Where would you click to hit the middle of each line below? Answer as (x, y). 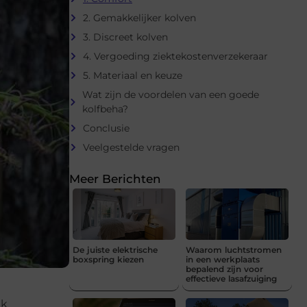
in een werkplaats (223, 259)
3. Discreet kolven (125, 37)
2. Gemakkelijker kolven (139, 17)
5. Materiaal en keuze (133, 75)
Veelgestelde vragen (131, 147)
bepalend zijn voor (224, 269)
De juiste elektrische (115, 249)
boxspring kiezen (108, 259)
